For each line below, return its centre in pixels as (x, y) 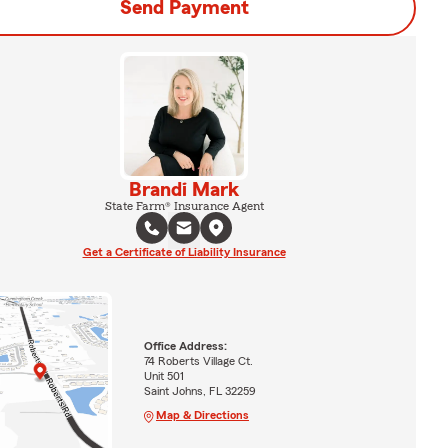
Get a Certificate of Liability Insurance (184, 252)
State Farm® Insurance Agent (184, 206)
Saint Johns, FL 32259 (199, 391)
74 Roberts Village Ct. (198, 361)
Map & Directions (202, 415)
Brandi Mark (184, 190)
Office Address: (185, 346)
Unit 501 (163, 376)
